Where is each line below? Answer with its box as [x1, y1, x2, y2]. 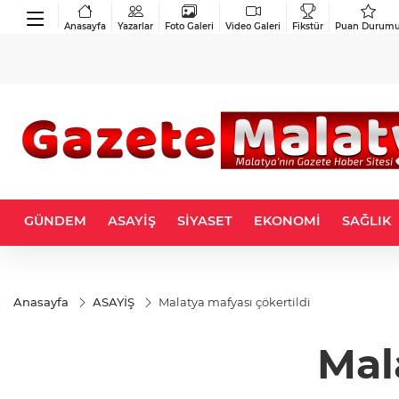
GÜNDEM [24, 213, 86, 229]
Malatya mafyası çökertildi [159, 295, 311, 309]
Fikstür [292, 20, 323, 32]
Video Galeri [225, 20, 281, 32]
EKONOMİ [254, 213, 321, 229]
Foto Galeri [165, 20, 214, 32]
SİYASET [177, 213, 232, 229]
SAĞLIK [342, 213, 391, 229]
